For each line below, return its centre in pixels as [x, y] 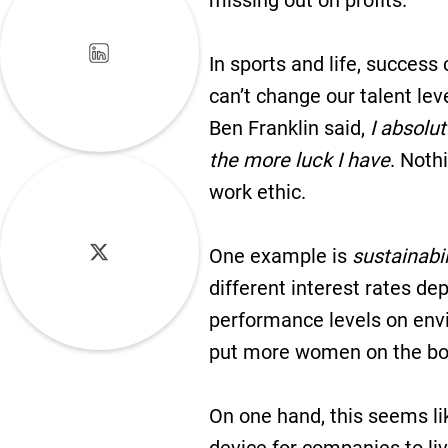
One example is [280, 256]
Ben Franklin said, [289, 128]
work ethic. [257, 192]
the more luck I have [299, 160]
